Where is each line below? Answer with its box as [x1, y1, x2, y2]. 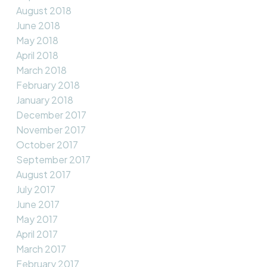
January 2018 [15, 94, 73, 107]
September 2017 [15, 153, 91, 166]
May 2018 [15, 34, 58, 47]
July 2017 [15, 183, 55, 196]
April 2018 [15, 49, 58, 62]
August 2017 [15, 168, 71, 181]
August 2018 [15, 4, 72, 17]
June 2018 [15, 19, 60, 32]
